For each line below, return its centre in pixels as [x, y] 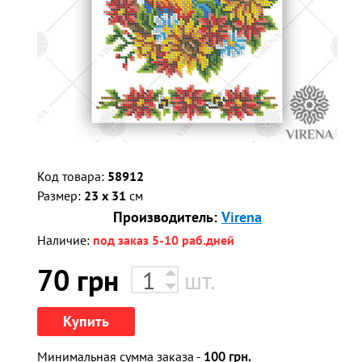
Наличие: [65, 240]
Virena [242, 217]
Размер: [61, 195]
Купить [86, 321]
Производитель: [167, 217]
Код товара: [72, 176]
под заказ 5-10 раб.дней [164, 240]
